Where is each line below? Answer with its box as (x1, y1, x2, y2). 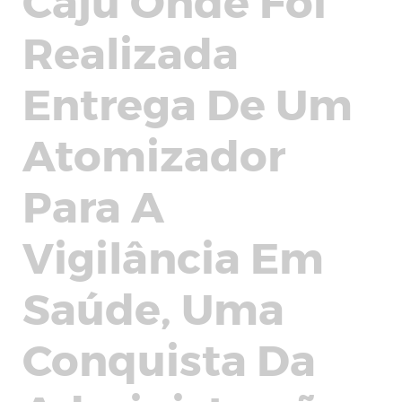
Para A (22, 179, 164, 231)
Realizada (22, 25, 239, 77)
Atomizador (22, 127, 285, 179)
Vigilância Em (22, 230, 324, 282)
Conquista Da (22, 332, 316, 384)
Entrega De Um (22, 76, 353, 128)
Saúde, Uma (22, 281, 284, 333)
